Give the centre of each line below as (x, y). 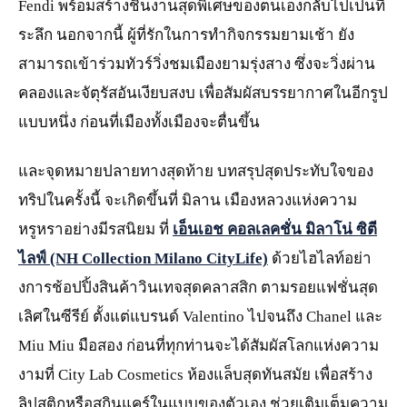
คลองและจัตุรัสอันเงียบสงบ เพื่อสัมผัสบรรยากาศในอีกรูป (203, 94)
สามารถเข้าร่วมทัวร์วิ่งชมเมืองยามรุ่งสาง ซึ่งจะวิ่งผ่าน (197, 65)
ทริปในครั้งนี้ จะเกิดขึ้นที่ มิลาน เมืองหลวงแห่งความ (188, 201)
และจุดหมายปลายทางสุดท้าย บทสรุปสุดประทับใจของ (196, 172)
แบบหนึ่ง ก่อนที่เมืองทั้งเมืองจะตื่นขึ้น (139, 123)
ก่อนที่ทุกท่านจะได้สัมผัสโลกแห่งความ (253, 346)
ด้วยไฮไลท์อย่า (320, 259)
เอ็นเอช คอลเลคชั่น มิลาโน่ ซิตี (275, 230)
